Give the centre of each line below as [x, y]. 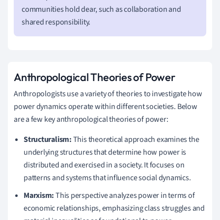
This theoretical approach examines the [135, 139]
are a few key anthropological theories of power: [91, 119]
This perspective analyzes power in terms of [124, 195]
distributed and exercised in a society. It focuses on [104, 165]
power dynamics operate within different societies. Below [106, 106]
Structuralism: [48, 139]
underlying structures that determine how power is [105, 152]
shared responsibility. [56, 22]
